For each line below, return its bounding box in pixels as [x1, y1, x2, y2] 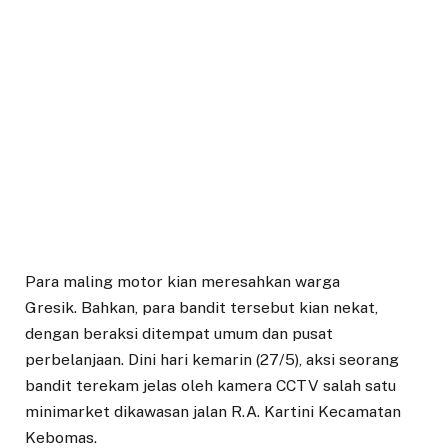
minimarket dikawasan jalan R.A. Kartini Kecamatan [25, 402, 401, 422]
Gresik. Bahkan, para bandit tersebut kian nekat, [25, 298, 378, 318]
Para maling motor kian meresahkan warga [25, 272, 340, 292]
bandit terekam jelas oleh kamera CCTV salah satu [25, 376, 396, 396]
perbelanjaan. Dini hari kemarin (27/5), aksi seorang [25, 350, 399, 370]
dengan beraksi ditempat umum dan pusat [25, 324, 333, 344]
